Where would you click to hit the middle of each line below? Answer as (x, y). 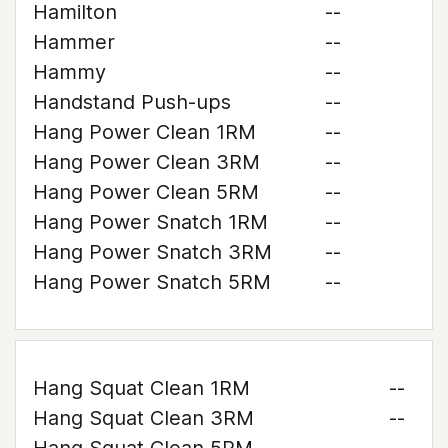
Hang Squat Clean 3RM (143, 418)
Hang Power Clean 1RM (144, 132)
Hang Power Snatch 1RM (150, 222)
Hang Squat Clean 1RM (141, 388)
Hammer (74, 42)
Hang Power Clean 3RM (146, 162)
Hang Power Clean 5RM (146, 192)
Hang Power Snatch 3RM (152, 252)
